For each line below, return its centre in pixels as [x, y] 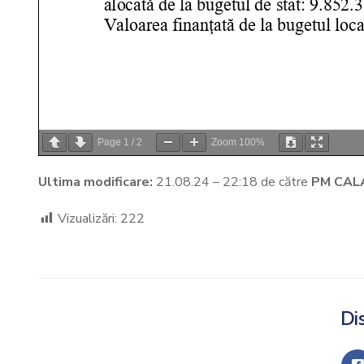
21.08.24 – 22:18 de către [232, 182]
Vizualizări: [87, 218]
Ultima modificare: [95, 182]
